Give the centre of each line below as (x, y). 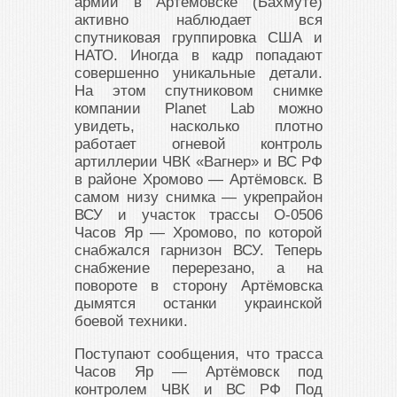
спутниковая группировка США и (198, 37)
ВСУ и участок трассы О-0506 (198, 214)
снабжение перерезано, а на (198, 268)
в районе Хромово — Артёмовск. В (198, 179)
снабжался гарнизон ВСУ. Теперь (198, 250)
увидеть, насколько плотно (198, 126)
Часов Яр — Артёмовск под (198, 371)
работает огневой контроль (198, 144)
